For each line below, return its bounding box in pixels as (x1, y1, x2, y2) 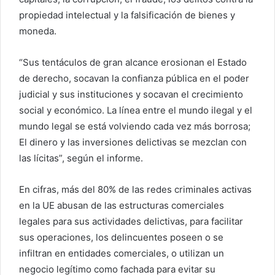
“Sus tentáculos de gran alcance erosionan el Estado (19, 56, 247, 69)
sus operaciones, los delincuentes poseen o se (19, 231, 223, 244)
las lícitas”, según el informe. (19, 152, 143, 165)
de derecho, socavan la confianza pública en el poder (19, 72, 249, 85)
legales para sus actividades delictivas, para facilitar (19, 215, 243, 228)
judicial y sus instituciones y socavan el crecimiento (19, 88, 243, 101)
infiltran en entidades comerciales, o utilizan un (19, 247, 224, 260)
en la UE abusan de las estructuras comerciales (19, 199, 224, 212)
